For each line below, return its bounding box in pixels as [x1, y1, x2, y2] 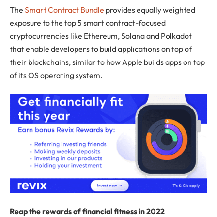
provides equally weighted [104, 5, 195, 15]
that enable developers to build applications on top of [10, 44, 192, 54]
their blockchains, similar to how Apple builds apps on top [10, 57, 205, 67]
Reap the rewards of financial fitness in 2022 [10, 206, 165, 216]
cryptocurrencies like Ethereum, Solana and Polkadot [10, 31, 192, 41]
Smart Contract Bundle [25, 5, 104, 15]
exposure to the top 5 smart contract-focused [10, 18, 166, 28]
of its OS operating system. [10, 70, 103, 80]
